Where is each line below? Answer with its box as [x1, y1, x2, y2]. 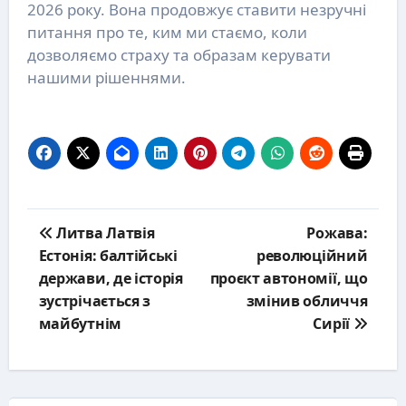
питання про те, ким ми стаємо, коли [26, 21, 307, 43]
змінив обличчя [246, 290, 368, 311]
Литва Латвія [53, 222, 155, 243]
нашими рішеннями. [26, 66, 186, 88]
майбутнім [38, 313, 121, 333]
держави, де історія [38, 267, 183, 288]
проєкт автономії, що [209, 267, 368, 288]
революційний [256, 245, 368, 266]
